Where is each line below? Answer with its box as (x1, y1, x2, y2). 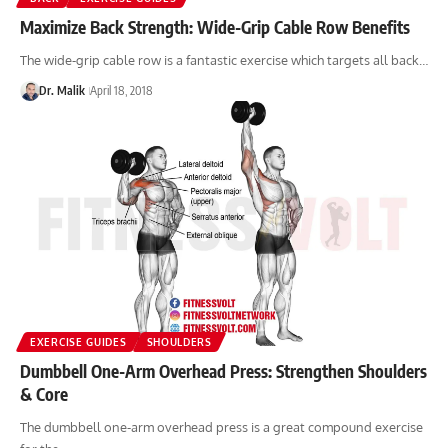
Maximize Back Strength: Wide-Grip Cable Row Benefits (20, 16, 410, 39)
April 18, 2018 (89, 83, 153, 99)
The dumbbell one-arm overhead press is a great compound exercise (20, 419, 423, 436)
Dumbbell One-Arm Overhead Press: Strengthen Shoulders (20, 360, 427, 383)
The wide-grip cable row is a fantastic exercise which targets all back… (20, 52, 428, 69)
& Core (20, 383, 68, 406)
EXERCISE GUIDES (30, 336, 127, 349)
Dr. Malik (38, 83, 85, 99)
